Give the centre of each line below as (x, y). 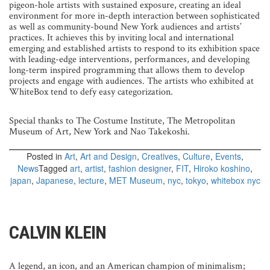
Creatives (160, 156)
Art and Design (108, 156)
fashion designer (140, 168)
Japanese (55, 180)
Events (228, 156)
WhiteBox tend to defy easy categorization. (91, 92)
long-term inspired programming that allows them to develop (127, 70)
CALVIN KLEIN (58, 232)
